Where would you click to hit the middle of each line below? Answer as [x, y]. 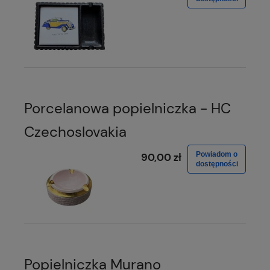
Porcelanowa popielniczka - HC [127, 108]
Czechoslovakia [75, 132]
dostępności [217, 164]
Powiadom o [217, 155]
